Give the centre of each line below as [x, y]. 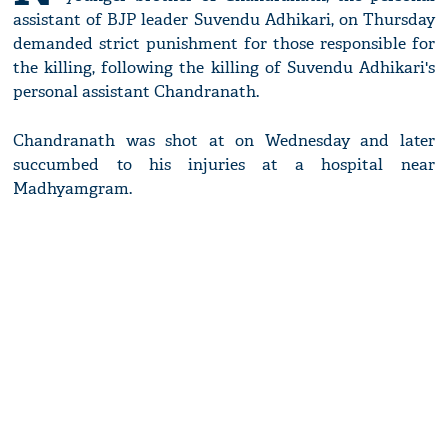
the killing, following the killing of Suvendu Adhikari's [224, 68]
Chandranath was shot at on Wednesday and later [224, 141]
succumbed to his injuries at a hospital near [224, 165]
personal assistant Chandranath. [136, 92]
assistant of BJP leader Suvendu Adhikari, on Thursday [224, 20]
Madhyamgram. [73, 189]
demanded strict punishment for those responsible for [224, 44]
